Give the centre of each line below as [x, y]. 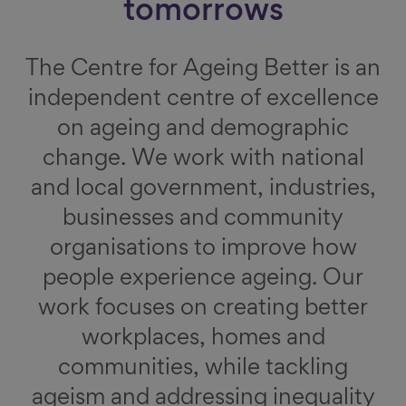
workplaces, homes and [203, 339]
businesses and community [203, 219]
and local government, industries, [203, 189]
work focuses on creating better [203, 309]
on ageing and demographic [203, 130]
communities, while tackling [203, 369]
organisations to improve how [203, 249]
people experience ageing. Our [203, 279]
